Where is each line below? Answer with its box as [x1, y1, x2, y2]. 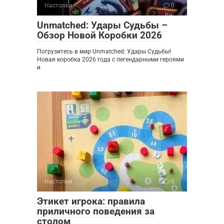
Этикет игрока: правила [37, 195, 145, 207]
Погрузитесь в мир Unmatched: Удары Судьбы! [37, 48, 171, 55]
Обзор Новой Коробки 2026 [37, 29, 162, 41]
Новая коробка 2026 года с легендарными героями [37, 56, 184, 63]
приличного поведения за [37, 205, 154, 217]
